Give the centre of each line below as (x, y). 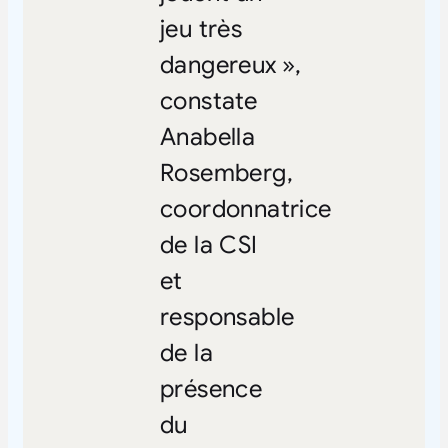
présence (211, 388)
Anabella (207, 136)
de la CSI (208, 244)
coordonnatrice (245, 208)
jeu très (201, 28)
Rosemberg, (226, 172)
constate (208, 100)
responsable (227, 316)
